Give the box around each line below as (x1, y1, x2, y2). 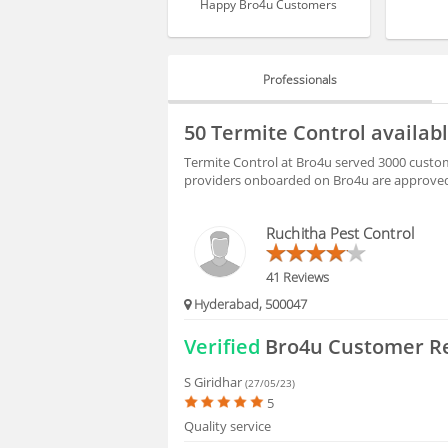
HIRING (191, 139, 245, 162)
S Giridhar (184, 372, 246, 391)
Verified (184, 333, 261, 361)
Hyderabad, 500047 (191, 295, 308, 314)
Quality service (184, 416, 272, 435)
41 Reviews (266, 267, 330, 286)
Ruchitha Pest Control (266, 222, 414, 243)
